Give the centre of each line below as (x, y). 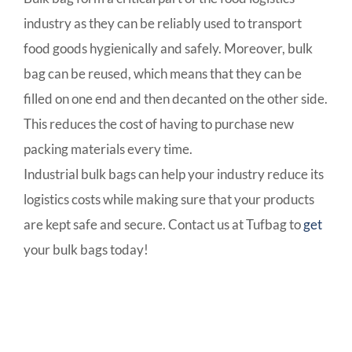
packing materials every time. (108, 149)
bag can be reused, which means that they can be (163, 74)
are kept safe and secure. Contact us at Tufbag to (163, 225)
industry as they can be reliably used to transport (163, 24)
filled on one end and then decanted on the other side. (176, 99)
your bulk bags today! (86, 250)
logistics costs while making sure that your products (169, 200)
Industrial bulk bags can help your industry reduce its (174, 174)
